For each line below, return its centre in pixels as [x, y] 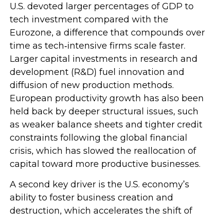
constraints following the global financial [99, 138]
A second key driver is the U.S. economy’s [100, 185]
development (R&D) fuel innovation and [97, 72]
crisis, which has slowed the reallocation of [103, 151]
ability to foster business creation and [91, 198]
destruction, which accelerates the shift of [101, 211]
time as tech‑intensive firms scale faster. [98, 46]
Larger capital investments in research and [104, 59]
